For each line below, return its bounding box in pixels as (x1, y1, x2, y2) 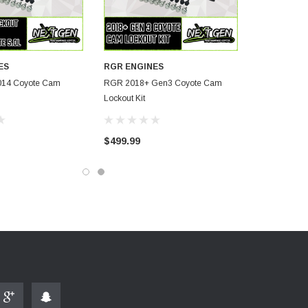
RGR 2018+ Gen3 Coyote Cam (104, 78, 222, 89)
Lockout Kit (104, 93, 145, 104)
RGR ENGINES (104, 62, 164, 72)
